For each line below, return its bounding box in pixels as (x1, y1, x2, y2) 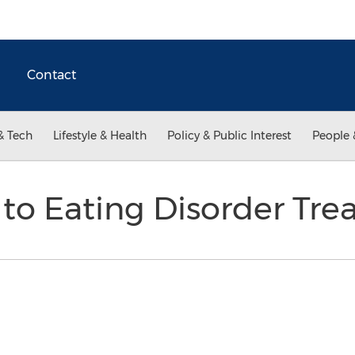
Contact (27, 67, 76, 82)
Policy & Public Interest (167, 128, 292, 143)
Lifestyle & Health (53, 128, 147, 143)
